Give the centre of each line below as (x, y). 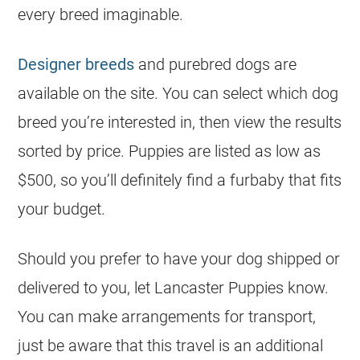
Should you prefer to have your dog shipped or (179, 259)
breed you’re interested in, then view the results (180, 122)
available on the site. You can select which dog (178, 93)
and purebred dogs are (216, 64)
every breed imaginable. (101, 14)
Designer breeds (76, 64)
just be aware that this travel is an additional (171, 346)
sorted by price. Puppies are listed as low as (170, 151)
